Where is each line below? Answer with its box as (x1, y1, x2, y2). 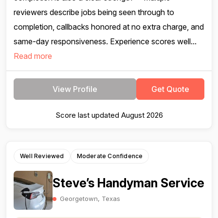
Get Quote (151, 84, 189, 94)
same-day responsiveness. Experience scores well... (14, 36, 197, 46)
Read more (14, 51, 52, 61)
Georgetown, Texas (60, 194, 120, 202)
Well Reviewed (20, 152, 64, 160)
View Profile (53, 84, 97, 94)
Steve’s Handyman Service (53, 175, 204, 190)
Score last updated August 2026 (55, 110, 163, 120)
